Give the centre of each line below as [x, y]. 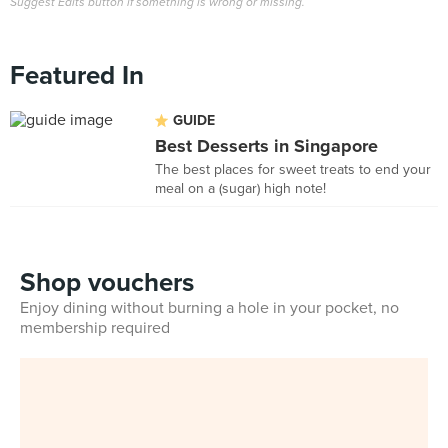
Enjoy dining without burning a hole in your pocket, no [209, 308]
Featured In [77, 75]
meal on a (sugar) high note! [240, 188]
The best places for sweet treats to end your [293, 169]
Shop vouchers [107, 282]
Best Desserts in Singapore [266, 146]
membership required [95, 328]
